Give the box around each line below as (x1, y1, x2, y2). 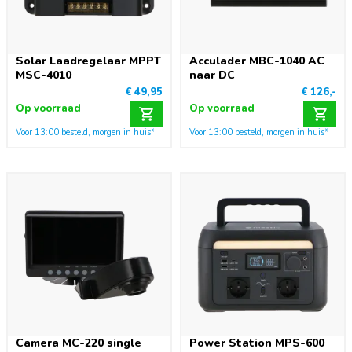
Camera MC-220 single (16, 335, 141, 350)
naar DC (189, 68, 235, 82)
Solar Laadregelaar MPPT (16, 53, 161, 68)
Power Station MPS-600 (189, 335, 324, 350)
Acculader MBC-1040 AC (189, 53, 324, 68)
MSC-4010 (16, 68, 71, 82)
